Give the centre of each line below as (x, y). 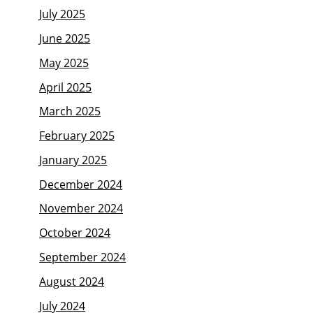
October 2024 (75, 233)
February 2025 (77, 136)
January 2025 (73, 160)
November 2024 (81, 209)
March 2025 (70, 111)
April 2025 (66, 87)
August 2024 (72, 281)
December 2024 (81, 184)
